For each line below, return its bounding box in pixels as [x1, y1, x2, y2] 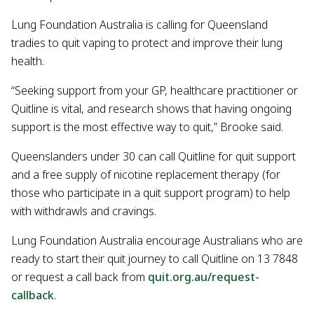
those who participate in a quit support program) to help [11, 185, 290, 201]
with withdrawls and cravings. [11, 203, 156, 219]
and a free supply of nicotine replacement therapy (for [11, 167, 280, 183]
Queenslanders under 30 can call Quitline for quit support [11, 149, 296, 165]
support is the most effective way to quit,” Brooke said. [11, 119, 283, 135]
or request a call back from [11, 269, 148, 285]
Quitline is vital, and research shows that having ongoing [11, 101, 292, 117]
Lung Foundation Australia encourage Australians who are [11, 233, 303, 249]
